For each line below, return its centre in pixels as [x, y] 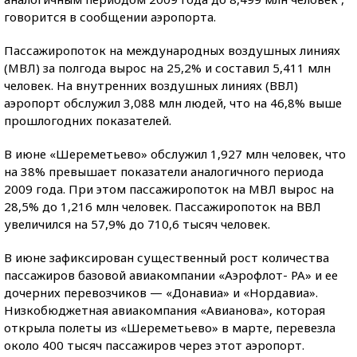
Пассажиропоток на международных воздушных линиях [172, 50]
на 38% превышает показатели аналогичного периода [164, 171]
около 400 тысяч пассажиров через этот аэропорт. [154, 345]
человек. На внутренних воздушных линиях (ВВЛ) [151, 85]
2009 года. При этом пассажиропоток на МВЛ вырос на [169, 189]
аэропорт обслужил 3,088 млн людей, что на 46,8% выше [173, 103]
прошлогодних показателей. [88, 120]
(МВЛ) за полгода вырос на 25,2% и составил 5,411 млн [167, 68]
